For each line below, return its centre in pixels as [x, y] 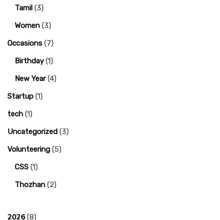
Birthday [29, 61]
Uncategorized [32, 132]
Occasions [25, 43]
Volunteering [29, 150]
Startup [20, 96]
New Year [30, 79]
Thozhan [30, 185]
